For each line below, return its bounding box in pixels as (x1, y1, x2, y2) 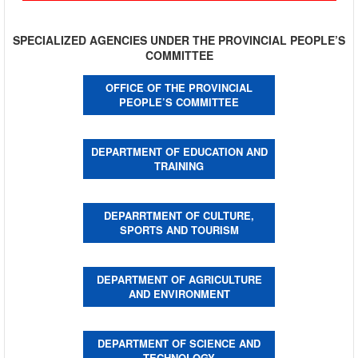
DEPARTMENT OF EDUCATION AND (90, 143, 268, 159)
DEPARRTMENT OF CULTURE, (104, 207, 254, 223)
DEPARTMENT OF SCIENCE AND (97, 335, 261, 351)
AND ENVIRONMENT (128, 285, 230, 301)
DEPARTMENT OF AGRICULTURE (96, 271, 262, 287)
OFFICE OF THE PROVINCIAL (105, 79, 253, 95)
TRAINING (154, 157, 204, 173)
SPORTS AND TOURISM (119, 221, 239, 237)
